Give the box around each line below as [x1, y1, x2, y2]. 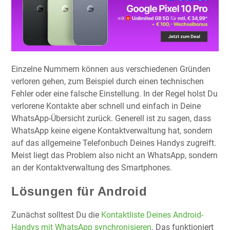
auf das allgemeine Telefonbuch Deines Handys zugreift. [11, 138, 216, 148]
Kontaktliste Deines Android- [101, 210, 203, 220]
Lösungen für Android [11, 184, 147, 199]
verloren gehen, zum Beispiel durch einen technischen [11, 76, 204, 87]
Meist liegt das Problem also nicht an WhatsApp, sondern [11, 150, 218, 161]
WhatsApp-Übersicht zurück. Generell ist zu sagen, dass [11, 113, 211, 124]
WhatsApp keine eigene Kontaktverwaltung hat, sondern [11, 126, 213, 136]
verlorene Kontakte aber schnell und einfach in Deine [11, 101, 201, 111]
